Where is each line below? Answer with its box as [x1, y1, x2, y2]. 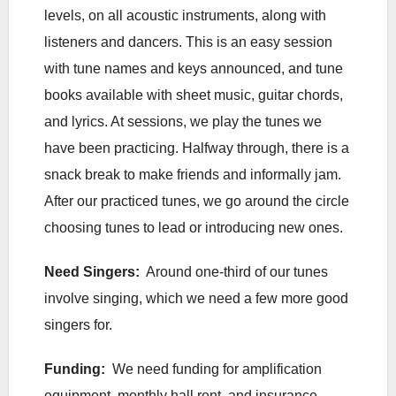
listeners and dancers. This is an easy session [44, 34, 332, 50]
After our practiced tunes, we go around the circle [44, 194, 349, 209]
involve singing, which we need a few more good [44, 291, 348, 307]
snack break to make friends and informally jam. [44, 167, 341, 183]
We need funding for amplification [105, 362, 322, 377]
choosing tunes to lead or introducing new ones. [44, 220, 343, 236]
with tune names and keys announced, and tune [44, 61, 343, 77]
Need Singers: [44, 264, 140, 280]
